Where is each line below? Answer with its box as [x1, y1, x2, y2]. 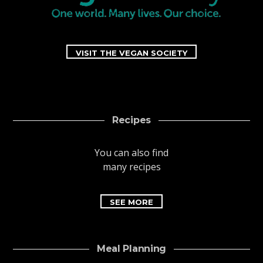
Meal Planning [97, 242, 166, 254]
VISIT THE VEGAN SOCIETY [76, 48, 187, 58]
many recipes [102, 160, 161, 173]
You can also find [95, 146, 168, 159]
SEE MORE [110, 197, 153, 207]
